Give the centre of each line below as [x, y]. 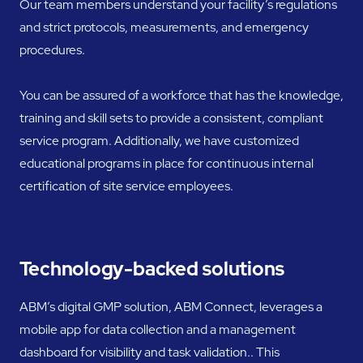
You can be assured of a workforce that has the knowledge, [181, 95]
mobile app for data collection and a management [157, 330]
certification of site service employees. [126, 186]
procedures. [52, 49]
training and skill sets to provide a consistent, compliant [171, 117]
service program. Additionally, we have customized [159, 140]
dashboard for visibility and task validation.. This [149, 352]
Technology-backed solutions [152, 269]
